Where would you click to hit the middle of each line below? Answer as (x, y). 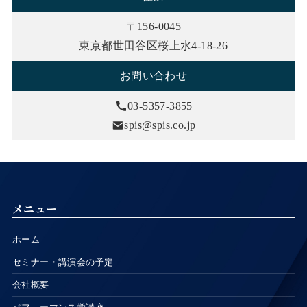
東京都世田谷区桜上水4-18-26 (153, 46)
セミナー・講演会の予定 (63, 262)
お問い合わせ (153, 76)
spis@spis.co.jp (160, 125)
